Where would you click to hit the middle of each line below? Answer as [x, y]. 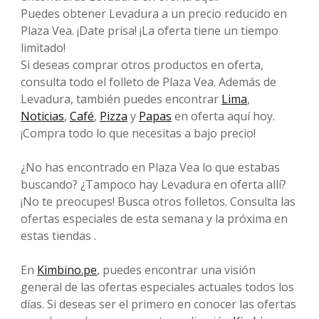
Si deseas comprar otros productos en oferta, [142, 64]
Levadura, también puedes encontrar [121, 99]
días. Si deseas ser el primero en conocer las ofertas [158, 304]
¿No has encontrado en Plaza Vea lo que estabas [150, 167]
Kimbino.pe [67, 270]
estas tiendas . [58, 235]
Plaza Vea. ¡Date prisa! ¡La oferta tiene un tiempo [150, 30]
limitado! [43, 47]
